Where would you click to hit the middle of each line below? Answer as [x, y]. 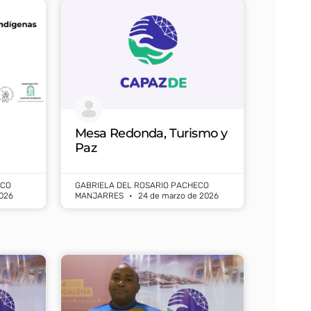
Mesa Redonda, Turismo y [151, 133]
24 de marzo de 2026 [177, 195]
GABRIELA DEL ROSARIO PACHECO [142, 185]
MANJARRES [100, 195]
